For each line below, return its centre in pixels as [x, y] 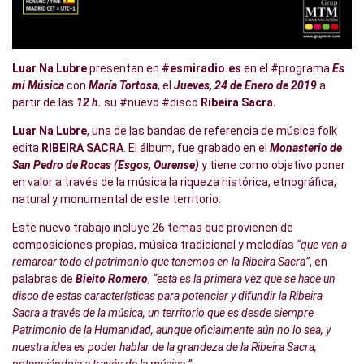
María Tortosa [123, 86]
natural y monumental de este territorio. [117, 199]
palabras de [44, 279]
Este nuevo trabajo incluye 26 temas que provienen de [153, 228]
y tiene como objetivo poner [272, 165]
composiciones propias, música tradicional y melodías [154, 245]
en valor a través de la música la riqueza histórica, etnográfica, [174, 182]
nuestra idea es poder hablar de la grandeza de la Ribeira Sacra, [165, 347]
